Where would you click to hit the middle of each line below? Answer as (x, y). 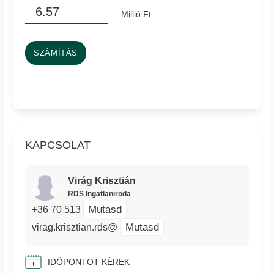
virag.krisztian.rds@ (75, 228)
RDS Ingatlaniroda (99, 194)
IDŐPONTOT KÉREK (89, 262)
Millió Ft (136, 14)
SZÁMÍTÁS (56, 53)
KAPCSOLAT (58, 145)
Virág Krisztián (102, 180)
